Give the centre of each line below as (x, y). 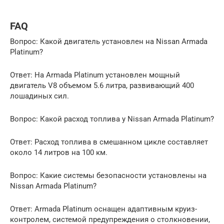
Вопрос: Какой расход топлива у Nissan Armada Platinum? (112, 119)
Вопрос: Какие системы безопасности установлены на (108, 176)
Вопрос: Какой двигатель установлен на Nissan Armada (109, 42)
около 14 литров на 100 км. (59, 153)
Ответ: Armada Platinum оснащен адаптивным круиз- (103, 209)
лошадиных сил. (39, 96)
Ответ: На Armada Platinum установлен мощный (95, 75)
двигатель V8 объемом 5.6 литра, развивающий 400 (102, 86)
